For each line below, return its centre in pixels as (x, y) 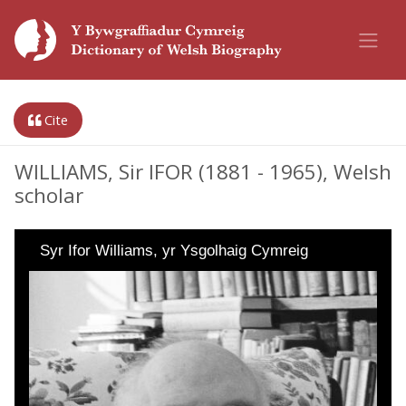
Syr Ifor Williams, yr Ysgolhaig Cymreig (174, 251)
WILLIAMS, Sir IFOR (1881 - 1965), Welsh (203, 172)
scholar (49, 195)
